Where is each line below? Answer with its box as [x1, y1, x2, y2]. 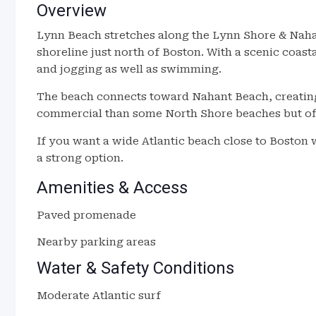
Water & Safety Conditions [37, 258, 234, 278]
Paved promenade [37, 209, 136, 221]
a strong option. [37, 152, 123, 164]
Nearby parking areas [37, 236, 156, 248]
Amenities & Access [37, 178, 188, 197]
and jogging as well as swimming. [37, 63, 221, 75]
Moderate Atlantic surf [37, 289, 161, 302]
